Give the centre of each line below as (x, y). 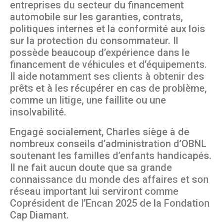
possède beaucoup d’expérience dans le (100, 53)
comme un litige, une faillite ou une (88, 100)
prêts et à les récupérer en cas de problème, (108, 88)
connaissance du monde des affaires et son (109, 180)
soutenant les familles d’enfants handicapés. (111, 156)
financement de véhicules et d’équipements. (109, 65)
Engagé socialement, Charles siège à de (100, 132)
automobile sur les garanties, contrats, (96, 17)
